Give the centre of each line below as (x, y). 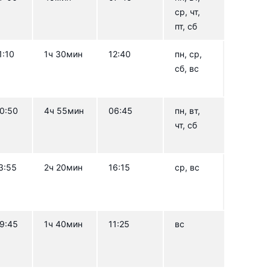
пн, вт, (188, 110)
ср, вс (187, 167)
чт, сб (186, 125)
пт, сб (186, 26)
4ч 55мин (64, 110)
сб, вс (187, 68)
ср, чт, (188, 11)
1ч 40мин (64, 224)
